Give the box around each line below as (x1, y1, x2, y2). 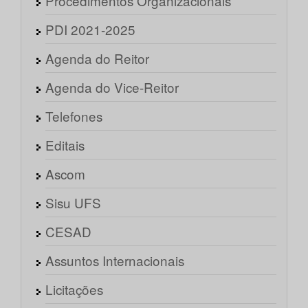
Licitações (45, 280, 103, 299)
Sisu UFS (45, 193, 101, 212)
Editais (45, 135, 85, 155)
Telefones (45, 107, 102, 126)
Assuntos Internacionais (45, 251, 184, 270)
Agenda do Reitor (45, 49, 149, 68)
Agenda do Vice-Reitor (45, 78, 179, 97)
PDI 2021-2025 (45, 20, 135, 39)
